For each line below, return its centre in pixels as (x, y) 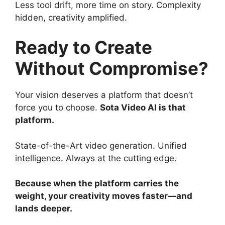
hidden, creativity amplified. (71, 17)
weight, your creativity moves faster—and (104, 196)
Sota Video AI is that (143, 107)
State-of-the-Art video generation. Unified (101, 145)
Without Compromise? (112, 68)
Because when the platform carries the (97, 183)
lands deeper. (44, 208)
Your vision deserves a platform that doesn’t (104, 95)
